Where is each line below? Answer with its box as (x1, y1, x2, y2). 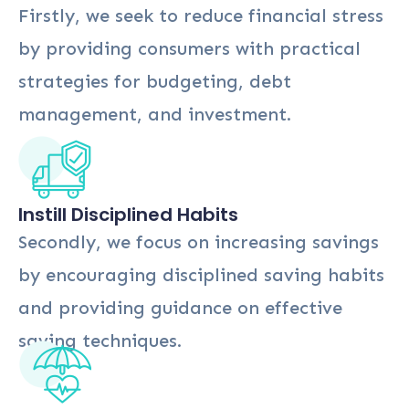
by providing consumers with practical (18, 37, 361, 59)
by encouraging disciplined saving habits (18, 263, 384, 286)
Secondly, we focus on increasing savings (18, 230, 379, 253)
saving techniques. (18, 329, 182, 351)
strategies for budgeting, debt (18, 69, 291, 92)
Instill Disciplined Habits (18, 201, 238, 227)
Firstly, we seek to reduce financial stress (18, 4, 383, 26)
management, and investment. (18, 102, 297, 125)
